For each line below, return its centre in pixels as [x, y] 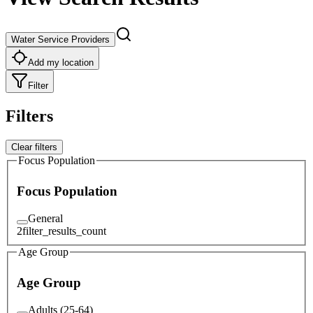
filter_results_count [64, 231]
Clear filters [34, 147]
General [45, 218]
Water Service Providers [60, 39]
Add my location [61, 62]
